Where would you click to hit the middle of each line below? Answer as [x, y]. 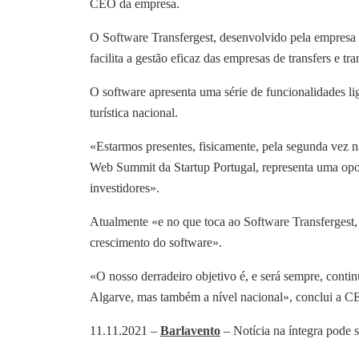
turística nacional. [134, 112]
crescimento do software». [156, 242]
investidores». [125, 188]
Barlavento [190, 330]
